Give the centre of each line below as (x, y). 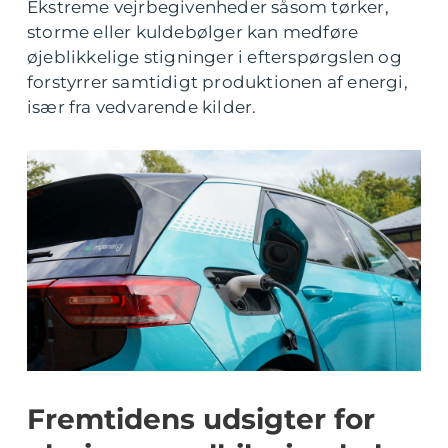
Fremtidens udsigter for (201, 419)
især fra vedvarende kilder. (142, 107)
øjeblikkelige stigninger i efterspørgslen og (214, 57)
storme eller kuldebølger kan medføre (193, 32)
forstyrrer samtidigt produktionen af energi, (217, 82)
